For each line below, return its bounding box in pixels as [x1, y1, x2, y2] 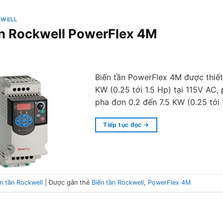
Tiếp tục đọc [103, 120, 144, 128]
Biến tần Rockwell [92, 178, 144, 186]
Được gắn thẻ [49, 178, 92, 186]
